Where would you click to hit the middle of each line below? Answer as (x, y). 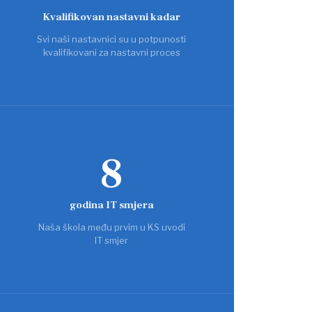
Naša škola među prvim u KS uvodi (111, 227)
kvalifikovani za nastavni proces (111, 52)
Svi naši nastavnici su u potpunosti (111, 39)
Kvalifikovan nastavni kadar (111, 17)
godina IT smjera (111, 205)
